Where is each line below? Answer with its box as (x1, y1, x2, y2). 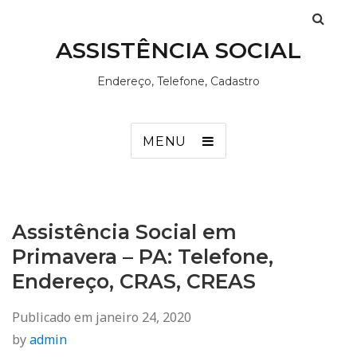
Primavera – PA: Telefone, (12, 245, 273, 269)
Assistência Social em (12, 220, 237, 244)
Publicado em (12, 308, 96, 326)
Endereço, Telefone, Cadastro (97, 74, 260, 88)
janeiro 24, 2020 (96, 308, 191, 326)
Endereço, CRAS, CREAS (12, 269, 256, 293)
